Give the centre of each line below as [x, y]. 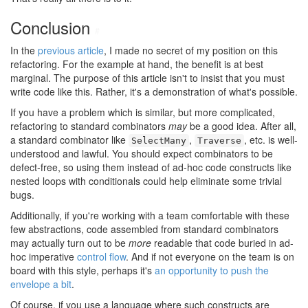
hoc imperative [44, 256]
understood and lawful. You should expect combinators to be [142, 153]
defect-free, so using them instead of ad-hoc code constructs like [151, 167]
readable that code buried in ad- [222, 243]
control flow [101, 256]
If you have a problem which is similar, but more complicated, [143, 112]
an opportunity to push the [212, 270]
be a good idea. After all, [242, 126]
